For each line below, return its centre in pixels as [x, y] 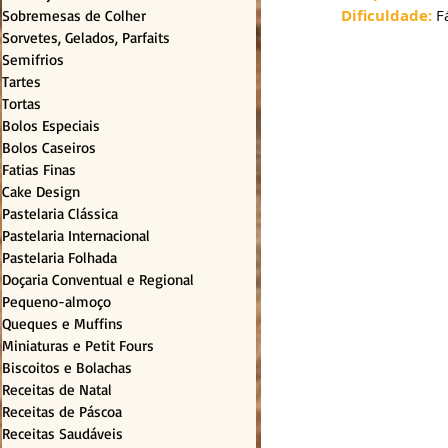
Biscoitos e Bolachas [67, 368]
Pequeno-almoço [56, 302]
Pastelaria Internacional [76, 236]
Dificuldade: [386, 16]
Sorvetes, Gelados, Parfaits [86, 38]
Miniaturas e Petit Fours [78, 346]
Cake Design [41, 192]
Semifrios [33, 60]
